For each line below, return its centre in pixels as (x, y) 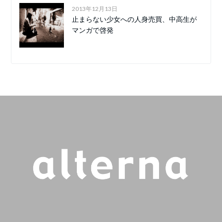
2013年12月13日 (95, 9)
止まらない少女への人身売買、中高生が (135, 19)
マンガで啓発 (93, 30)
